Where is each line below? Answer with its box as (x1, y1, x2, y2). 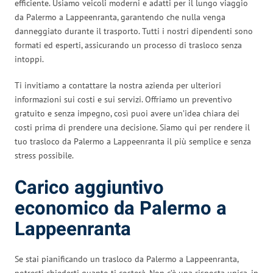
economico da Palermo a (15, 194, 227, 222)
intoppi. (15, 53, 44, 65)
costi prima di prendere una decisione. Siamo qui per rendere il (15, 121, 250, 133)
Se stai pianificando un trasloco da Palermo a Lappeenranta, (15, 253, 238, 264)
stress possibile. (15, 149, 74, 161)
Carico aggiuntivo (15, 174, 164, 202)
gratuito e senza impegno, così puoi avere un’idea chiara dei (15, 107, 239, 119)
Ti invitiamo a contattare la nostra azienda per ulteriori (15, 79, 221, 91)
